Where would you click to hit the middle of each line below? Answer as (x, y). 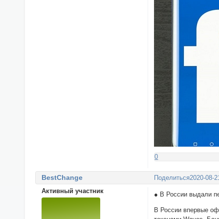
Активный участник (72, 191)
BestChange (62, 177)
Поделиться (172, 178)
